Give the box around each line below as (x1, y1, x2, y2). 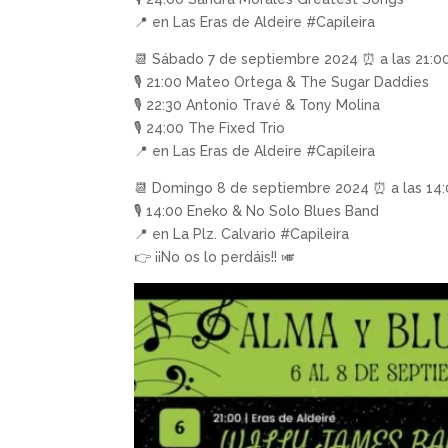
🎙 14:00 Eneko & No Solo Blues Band (134, 202, 380, 219)
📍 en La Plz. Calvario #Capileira (134, 225, 350, 242)
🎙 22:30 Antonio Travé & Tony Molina (134, 96, 381, 113)
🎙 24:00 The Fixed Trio (134, 119, 286, 136)
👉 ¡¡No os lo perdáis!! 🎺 (134, 248, 296, 265)
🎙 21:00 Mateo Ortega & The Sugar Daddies (134, 73, 430, 90)
